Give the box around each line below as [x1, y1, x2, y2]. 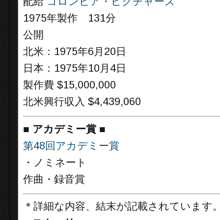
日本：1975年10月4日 [23, 62, 126, 74]
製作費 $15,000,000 [23, 79, 116, 91]
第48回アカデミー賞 [23, 139, 119, 152]
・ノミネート [23, 156, 87, 168]
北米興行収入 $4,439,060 [23, 96, 141, 108]
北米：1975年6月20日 [23, 46, 126, 57]
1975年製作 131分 [23, 12, 116, 24]
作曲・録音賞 [23, 173, 85, 185]
